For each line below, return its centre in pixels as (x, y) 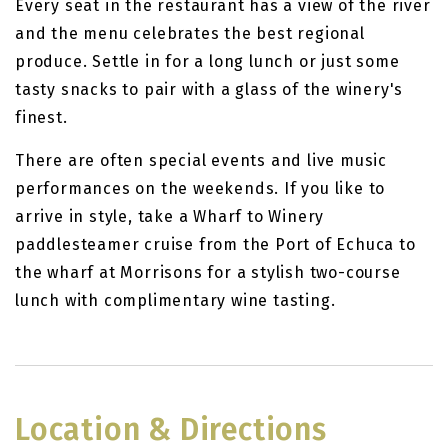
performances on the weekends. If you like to (200, 189)
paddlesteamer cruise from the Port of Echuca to (215, 245)
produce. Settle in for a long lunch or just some (207, 62)
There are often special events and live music (201, 161)
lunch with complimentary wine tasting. (175, 301)
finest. (41, 118)
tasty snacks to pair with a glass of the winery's (209, 90)
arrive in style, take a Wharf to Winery (170, 217)
